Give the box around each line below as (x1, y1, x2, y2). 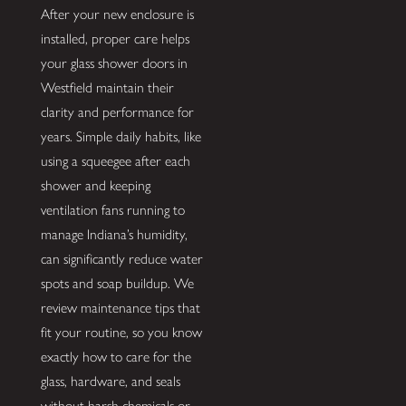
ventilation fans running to (40, 200, 185, 218)
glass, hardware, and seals (40, 372, 180, 390)
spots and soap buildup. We (40, 274, 194, 292)
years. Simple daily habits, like (40, 127, 201, 145)
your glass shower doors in (40, 53, 188, 72)
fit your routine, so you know (40, 323, 202, 341)
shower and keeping (40, 176, 150, 194)
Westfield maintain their (40, 78, 174, 96)
